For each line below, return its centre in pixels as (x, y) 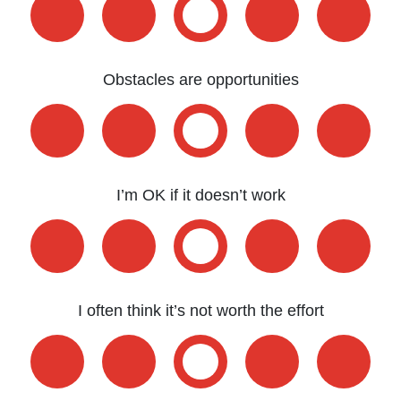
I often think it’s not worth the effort (200, 311)
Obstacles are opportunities (200, 80)
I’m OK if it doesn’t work (200, 195)
